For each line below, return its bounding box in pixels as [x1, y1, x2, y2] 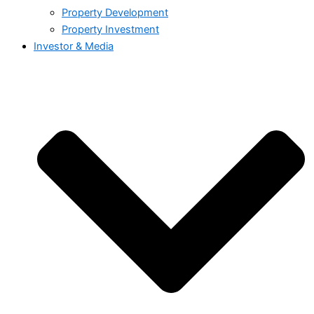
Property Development [62, 6, 168, 19]
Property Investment [62, 22, 159, 36]
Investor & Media [34, 39, 114, 53]
